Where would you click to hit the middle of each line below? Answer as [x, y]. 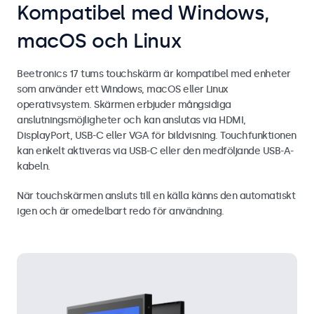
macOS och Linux [99, 41]
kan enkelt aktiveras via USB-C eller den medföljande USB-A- [155, 151]
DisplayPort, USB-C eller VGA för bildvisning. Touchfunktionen [157, 135]
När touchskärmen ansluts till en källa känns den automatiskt [156, 196]
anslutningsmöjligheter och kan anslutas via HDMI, [131, 120]
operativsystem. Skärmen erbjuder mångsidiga [124, 104]
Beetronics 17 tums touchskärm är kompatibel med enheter [154, 74]
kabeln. [34, 166]
